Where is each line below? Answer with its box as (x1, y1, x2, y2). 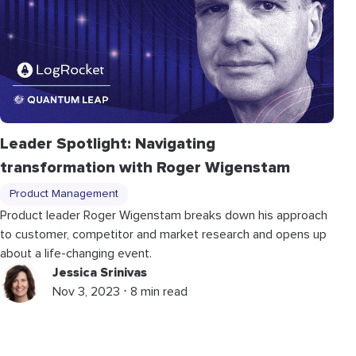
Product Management (10, 188, 118, 199)
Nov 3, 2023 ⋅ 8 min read (52, 284, 188, 298)
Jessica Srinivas (52, 264, 147, 281)
